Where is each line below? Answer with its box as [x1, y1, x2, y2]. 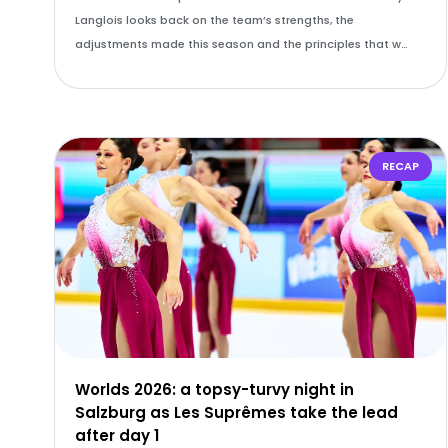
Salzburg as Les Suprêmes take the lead [74, 402, 398, 423]
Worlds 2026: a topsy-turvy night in [74, 379, 354, 400]
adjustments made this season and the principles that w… [74, 36, 408, 52]
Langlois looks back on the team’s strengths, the [74, 12, 354, 28]
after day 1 [74, 425, 159, 446]
